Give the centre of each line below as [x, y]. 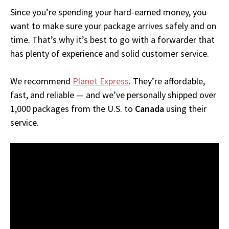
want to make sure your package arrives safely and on [113, 26]
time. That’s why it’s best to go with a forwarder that [112, 40]
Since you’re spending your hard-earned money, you [108, 12]
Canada [150, 109]
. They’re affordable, [167, 81]
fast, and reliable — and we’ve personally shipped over [113, 95]
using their [185, 109]
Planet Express [101, 81]
